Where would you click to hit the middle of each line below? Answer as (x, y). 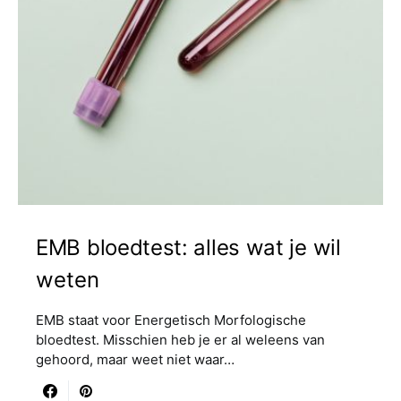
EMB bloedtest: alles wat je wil (188, 247)
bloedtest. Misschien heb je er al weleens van (180, 340)
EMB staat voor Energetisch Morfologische (171, 320)
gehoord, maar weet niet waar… (135, 359)
